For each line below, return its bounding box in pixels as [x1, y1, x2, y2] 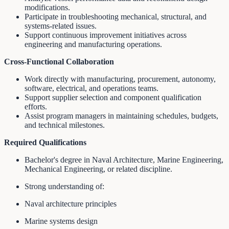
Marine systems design [25, 216, 98, 225]
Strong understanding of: [25, 181, 104, 191]
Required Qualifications [4, 138, 86, 147]
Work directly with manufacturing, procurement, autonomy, [25, 74, 216, 83]
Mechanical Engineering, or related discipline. [25, 164, 172, 173]
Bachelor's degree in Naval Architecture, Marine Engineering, [25, 155, 223, 164]
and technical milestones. [25, 120, 105, 129]
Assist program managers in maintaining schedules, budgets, [25, 111, 218, 120]
